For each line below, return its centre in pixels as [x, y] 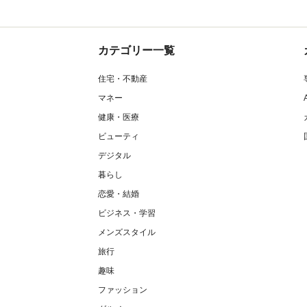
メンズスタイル [127, 232]
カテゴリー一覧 [136, 50]
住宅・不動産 [123, 79]
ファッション [123, 290]
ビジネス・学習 [127, 213]
